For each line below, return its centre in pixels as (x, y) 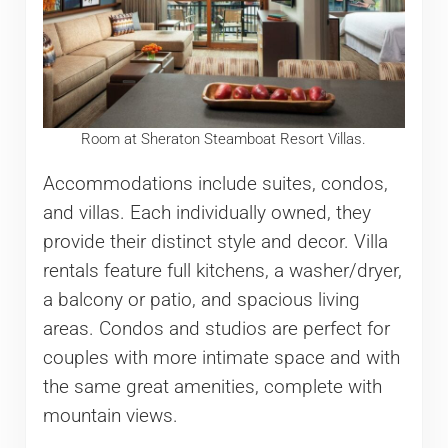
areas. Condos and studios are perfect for (216, 328)
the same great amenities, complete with (212, 386)
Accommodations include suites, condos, (215, 183)
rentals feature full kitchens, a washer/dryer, (222, 270)
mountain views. (110, 415)
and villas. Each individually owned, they (206, 212)
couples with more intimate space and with (221, 357)
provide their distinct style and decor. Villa (215, 241)
